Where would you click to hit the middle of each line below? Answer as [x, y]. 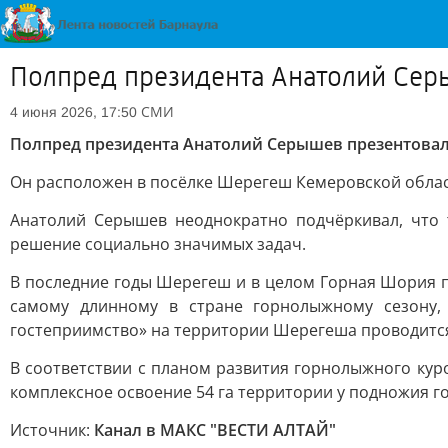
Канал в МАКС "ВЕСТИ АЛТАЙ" [215, 430]
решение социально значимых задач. [158, 244]
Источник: [52, 430]
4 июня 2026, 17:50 [73, 112]
